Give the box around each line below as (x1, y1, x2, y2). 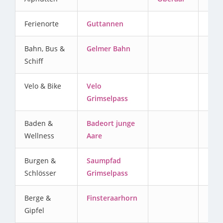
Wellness (24, 131, 54, 141)
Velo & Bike (24, 81, 61, 91)
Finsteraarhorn (87, 193, 137, 203)
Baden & (24, 118, 53, 128)
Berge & (24, 193, 51, 203)
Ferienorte (24, 19, 59, 29)
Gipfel (24, 206, 44, 216)
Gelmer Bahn (87, 44, 130, 54)
